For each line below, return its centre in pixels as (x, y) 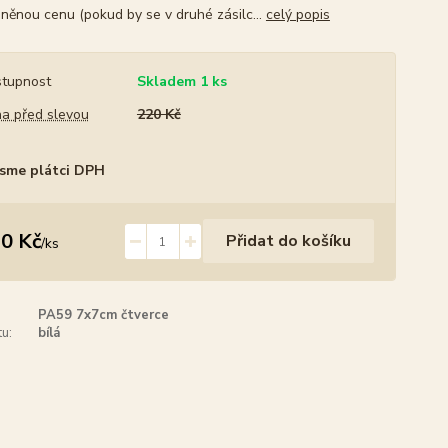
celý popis (297, 14)
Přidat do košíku (288, 241)
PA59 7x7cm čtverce (103, 315)
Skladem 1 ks (181, 81)
